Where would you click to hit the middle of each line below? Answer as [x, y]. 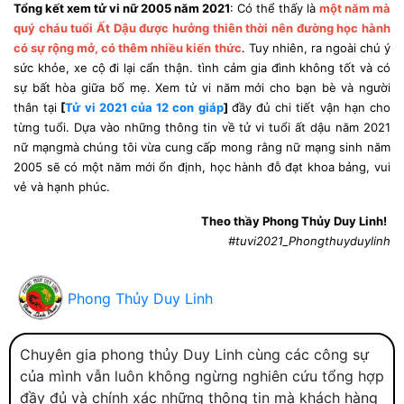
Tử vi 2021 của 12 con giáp [144, 107]
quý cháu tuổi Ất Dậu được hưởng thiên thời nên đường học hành [202, 28]
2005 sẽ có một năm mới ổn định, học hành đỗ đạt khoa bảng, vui [202, 166]
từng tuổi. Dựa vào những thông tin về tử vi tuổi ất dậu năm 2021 [202, 127]
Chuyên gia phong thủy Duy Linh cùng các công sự [194, 354]
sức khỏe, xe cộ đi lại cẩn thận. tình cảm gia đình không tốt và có [202, 67]
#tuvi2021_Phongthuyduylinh [309, 240]
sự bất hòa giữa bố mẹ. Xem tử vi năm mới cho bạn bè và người [202, 87]
